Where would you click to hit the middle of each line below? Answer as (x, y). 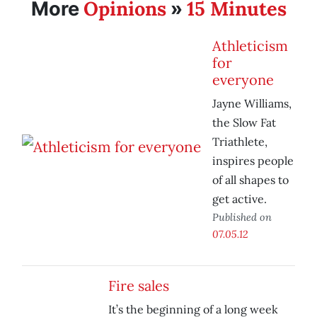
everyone (243, 80)
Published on (242, 217)
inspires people (253, 161)
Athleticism (250, 46)
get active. (240, 199)
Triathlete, (240, 142)
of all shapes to (250, 180)
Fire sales (139, 286)
